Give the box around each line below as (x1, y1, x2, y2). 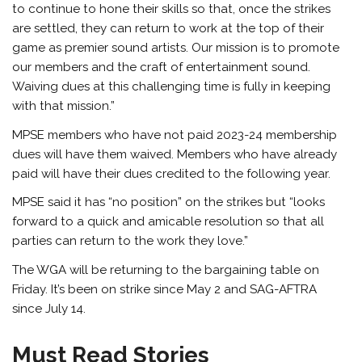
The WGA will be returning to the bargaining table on (12, 262, 320, 277)
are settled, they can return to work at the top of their (12, 21, 325, 36)
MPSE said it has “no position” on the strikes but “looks (12, 195, 326, 210)
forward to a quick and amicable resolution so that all (12, 214, 325, 229)
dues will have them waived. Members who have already (12, 146, 338, 162)
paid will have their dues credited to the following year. (12, 166, 331, 181)
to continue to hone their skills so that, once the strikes (12, 2, 331, 17)
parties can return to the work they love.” (12, 234, 249, 249)
